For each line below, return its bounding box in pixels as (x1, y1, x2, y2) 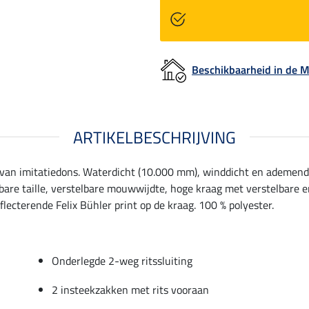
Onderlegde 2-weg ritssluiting (52, 252, 192, 269)
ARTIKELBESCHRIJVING (73, 124, 236, 150)
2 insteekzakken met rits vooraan (52, 281, 209, 298)
